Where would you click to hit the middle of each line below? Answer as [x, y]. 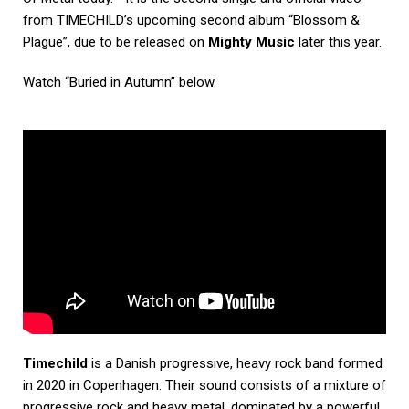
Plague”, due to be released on [115, 42]
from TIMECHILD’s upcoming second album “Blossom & [191, 21]
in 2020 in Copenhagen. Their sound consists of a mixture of [204, 386]
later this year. [342, 42]
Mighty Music [253, 42]
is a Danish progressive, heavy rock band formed [235, 364]
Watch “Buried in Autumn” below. [120, 83]
